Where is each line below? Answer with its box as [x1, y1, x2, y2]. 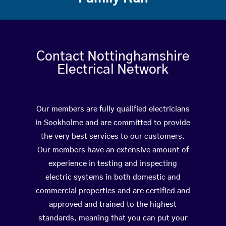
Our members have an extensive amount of [37, 146, 189, 154]
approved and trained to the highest [49, 201, 177, 209]
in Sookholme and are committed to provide [35, 119, 191, 127]
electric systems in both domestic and [45, 174, 181, 182]
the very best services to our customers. [41, 133, 185, 141]
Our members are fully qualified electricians [36, 105, 190, 114]
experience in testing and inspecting [48, 160, 178, 168]
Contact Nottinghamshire [36, 50, 190, 64]
